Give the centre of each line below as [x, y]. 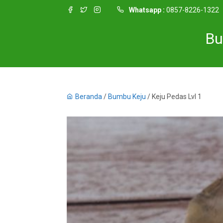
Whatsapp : [147, 10]
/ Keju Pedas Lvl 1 [174, 97]
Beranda [89, 97]
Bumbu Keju [127, 97]
